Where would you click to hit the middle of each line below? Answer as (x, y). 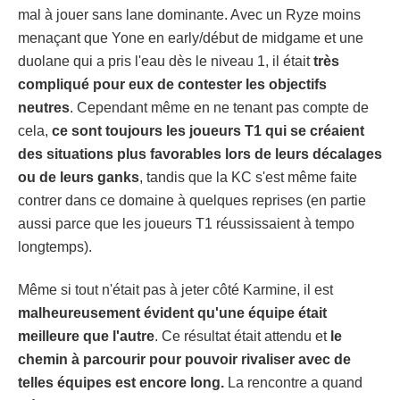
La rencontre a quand (293, 382)
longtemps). (55, 246)
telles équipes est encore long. (121, 382)
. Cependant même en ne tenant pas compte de (219, 107)
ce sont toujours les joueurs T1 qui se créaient (208, 130)
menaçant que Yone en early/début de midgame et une (191, 37)
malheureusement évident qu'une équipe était (172, 312)
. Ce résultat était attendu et (242, 336)
